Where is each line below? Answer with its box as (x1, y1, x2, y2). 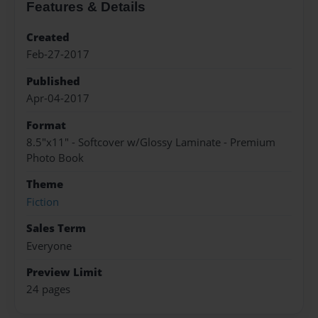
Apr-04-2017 (26, 91, 89, 106)
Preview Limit (26, 264, 102, 280)
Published (26, 73, 80, 89)
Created (26, 30, 70, 45)
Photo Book (26, 150, 84, 165)
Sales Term (26, 221, 86, 236)
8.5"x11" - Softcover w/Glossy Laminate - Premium (26, 135, 275, 150)
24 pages (26, 282, 70, 297)
